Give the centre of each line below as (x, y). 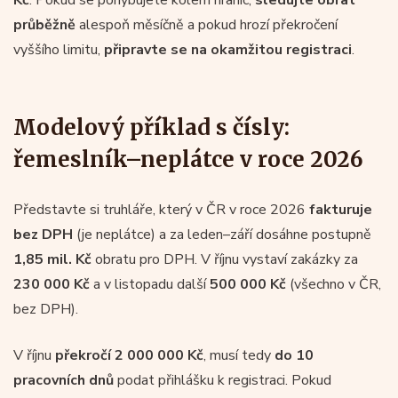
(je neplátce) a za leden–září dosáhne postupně (222, 234)
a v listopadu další (150, 284)
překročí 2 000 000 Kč (129, 355)
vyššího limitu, (59, 49)
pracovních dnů (64, 380)
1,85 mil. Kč (52, 259)
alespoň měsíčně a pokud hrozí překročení (208, 24)
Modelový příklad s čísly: (151, 127)
